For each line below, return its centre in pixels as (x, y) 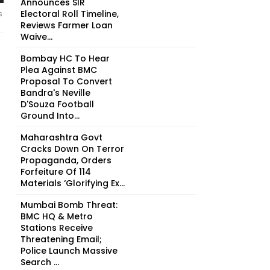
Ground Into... (50, 116)
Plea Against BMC (59, 70)
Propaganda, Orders (66, 160)
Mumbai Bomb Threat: (69, 205)
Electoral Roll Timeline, (70, 14)
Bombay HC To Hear (65, 58)
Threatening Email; (61, 239)
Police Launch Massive (69, 251)
